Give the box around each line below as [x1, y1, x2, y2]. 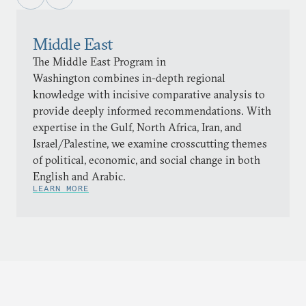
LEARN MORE [33, 183, 89, 193]
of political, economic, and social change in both [33, 153, 260, 167]
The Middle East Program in [33, 55, 166, 68]
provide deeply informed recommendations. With [33, 104, 271, 117]
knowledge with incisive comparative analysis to [33, 87, 265, 101]
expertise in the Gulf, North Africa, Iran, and [33, 120, 242, 134]
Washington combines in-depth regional [33, 71, 225, 85]
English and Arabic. [33, 169, 126, 183]
